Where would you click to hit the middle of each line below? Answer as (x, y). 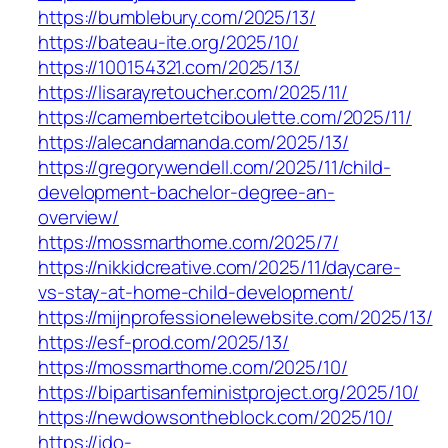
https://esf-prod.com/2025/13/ (164, 342)
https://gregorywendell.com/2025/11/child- (214, 167)
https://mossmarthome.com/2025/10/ (193, 367)
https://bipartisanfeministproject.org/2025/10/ (229, 392)
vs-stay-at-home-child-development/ (196, 292)
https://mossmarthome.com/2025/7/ (188, 242)
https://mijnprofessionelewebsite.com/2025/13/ (235, 317)
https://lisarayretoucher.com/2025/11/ (193, 92)
